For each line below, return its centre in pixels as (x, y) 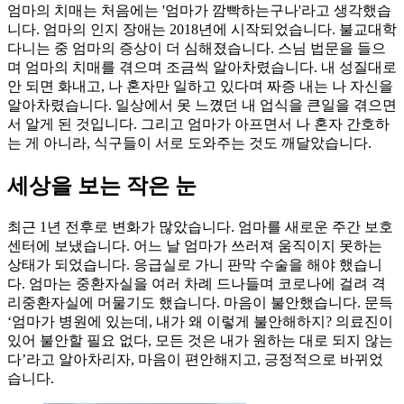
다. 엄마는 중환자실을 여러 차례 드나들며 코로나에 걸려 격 (197, 284)
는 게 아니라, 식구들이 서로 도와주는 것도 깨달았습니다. (189, 143)
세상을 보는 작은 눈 (102, 186)
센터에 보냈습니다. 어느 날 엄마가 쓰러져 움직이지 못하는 (195, 246)
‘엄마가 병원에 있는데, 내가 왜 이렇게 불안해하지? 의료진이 (200, 322)
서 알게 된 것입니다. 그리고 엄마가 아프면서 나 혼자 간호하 (198, 124)
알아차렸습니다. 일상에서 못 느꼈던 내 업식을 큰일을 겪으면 (202, 106)
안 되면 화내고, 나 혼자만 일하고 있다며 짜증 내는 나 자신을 (200, 87)
